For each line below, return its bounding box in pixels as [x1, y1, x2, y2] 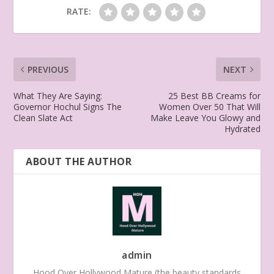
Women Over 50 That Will [158, 101, 261, 113]
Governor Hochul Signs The [13, 101, 122, 113]
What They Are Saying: [13, 90, 103, 102]
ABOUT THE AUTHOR [26, 155, 132, 168]
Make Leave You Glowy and [150, 112, 261, 124]
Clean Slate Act [13, 112, 73, 124]
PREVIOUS [28, 64, 69, 75]
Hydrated [224, 123, 261, 135]
